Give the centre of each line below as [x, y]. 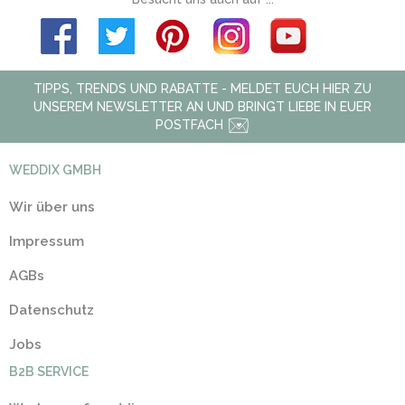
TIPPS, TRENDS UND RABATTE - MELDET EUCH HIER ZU [202, 89]
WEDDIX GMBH [55, 170]
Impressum [47, 241]
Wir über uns [52, 207]
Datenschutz [52, 310]
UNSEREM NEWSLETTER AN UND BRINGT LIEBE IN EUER [202, 107]
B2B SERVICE [49, 372]
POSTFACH [191, 125]
